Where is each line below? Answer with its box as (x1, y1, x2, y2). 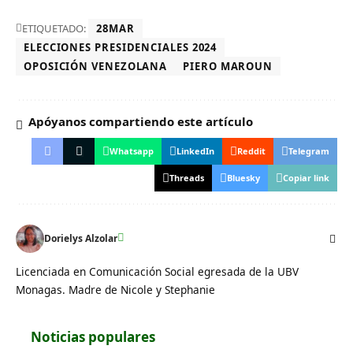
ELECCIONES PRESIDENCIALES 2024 (24, 40, 217, 55)
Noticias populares (31, 328, 155, 347)
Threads (169, 172, 204, 184)
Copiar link (283, 172, 329, 184)
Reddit (237, 145, 266, 158)
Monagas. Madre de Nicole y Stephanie (16, 282, 215, 298)
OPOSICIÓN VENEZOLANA (24, 59, 168, 74)
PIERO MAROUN (183, 59, 273, 74)
